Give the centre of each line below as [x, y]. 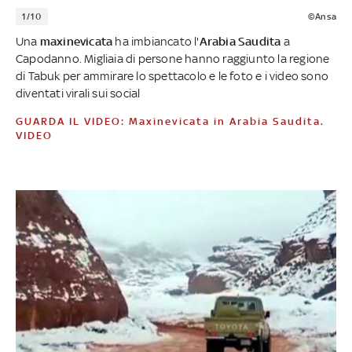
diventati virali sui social [78, 93]
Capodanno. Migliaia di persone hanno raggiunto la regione [173, 58]
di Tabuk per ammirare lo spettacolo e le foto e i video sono [172, 75]
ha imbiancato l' [156, 41]
